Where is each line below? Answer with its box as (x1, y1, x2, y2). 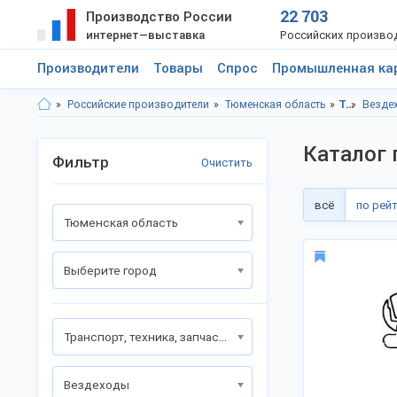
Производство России (85, 9, 232, 25)
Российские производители (67, 98, 209, 111)
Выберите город (64, 263, 157, 277)
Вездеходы (64, 378, 129, 392)
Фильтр (52, 153, 109, 171)
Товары (153, 60, 203, 76)
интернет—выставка (85, 28, 205, 42)
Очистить (201, 156, 253, 169)
